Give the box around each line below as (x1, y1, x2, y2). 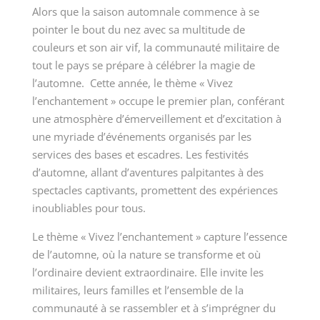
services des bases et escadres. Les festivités (31, 147, 249, 162)
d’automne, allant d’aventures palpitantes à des (31, 165, 264, 180)
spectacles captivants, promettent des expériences (31, 183, 278, 198)
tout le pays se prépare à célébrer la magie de (31, 58, 255, 73)
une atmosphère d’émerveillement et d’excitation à (31, 111, 281, 126)
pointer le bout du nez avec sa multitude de (31, 22, 245, 37)
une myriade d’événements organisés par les (31, 129, 251, 144)
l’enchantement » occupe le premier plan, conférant (31, 94, 284, 109)
